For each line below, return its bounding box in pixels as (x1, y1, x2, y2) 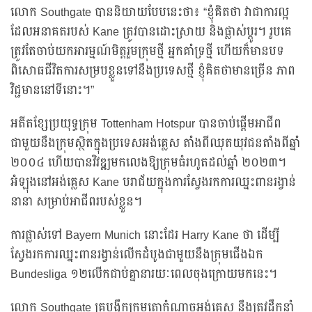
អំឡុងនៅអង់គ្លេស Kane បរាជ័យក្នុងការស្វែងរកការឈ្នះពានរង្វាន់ (10, 172, 296, 194)
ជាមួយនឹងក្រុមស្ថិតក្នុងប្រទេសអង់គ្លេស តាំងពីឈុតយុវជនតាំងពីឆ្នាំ (10, 133, 300, 155)
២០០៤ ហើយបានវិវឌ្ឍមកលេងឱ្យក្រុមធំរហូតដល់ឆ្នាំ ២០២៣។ (10, 153, 286, 174)
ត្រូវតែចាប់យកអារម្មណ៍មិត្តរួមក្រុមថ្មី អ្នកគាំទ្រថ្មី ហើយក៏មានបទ (10, 41, 284, 63)
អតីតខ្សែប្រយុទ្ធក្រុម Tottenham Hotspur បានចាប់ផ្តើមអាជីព (10, 114, 281, 135)
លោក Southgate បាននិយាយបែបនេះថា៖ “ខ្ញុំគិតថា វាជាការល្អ (10, 2, 289, 24)
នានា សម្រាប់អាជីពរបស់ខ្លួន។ (10, 192, 142, 213)
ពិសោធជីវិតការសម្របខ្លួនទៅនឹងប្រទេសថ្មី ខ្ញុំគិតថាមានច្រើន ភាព (10, 61, 295, 82)
